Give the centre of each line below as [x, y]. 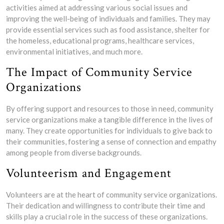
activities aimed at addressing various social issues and [97, 7]
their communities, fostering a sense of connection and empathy [111, 141]
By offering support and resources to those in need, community [110, 108]
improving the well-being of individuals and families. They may [108, 18]
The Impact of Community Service [99, 72]
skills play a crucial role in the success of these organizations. [107, 216]
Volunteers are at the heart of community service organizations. [111, 194]
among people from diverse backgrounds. [74, 152]
